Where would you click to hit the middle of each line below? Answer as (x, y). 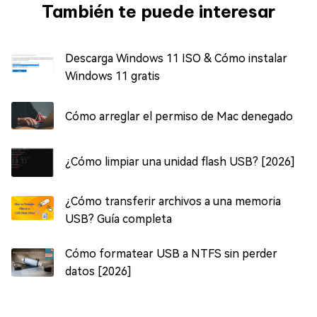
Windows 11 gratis (113, 76)
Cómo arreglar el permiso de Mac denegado (179, 116)
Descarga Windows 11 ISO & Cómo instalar (176, 59)
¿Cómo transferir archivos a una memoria (173, 202)
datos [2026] (98, 272)
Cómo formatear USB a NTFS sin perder (171, 254)
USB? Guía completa (119, 219)
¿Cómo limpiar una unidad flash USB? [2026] (180, 161)
